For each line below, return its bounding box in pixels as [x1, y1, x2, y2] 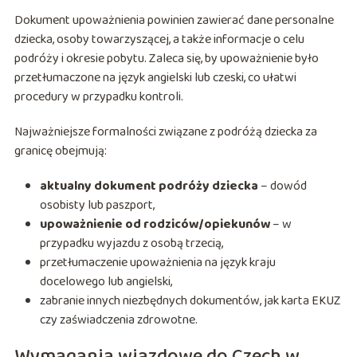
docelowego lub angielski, [39, 272, 172, 292]
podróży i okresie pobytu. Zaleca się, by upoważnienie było [14, 49, 319, 69]
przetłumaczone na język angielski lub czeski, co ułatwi [14, 68, 296, 88]
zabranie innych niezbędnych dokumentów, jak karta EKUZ [39, 291, 341, 312]
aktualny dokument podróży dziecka [39, 176, 258, 197]
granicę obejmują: [14, 141, 107, 162]
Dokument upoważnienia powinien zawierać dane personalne [14, 10, 334, 31]
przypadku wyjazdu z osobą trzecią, [39, 233, 223, 254]
